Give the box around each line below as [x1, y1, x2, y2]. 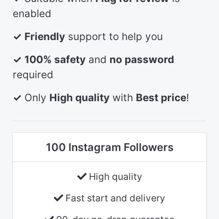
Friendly [24, 30, 65, 43]
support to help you [65, 30, 163, 43]
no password [109, 53, 174, 66]
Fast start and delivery [63, 192, 165, 204]
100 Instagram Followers [45, 141, 174, 153]
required [13, 68, 53, 81]
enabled [13, 7, 51, 20]
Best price [136, 91, 186, 104]
